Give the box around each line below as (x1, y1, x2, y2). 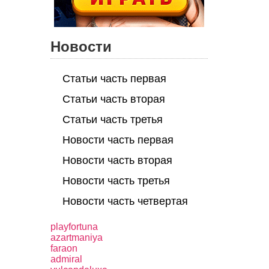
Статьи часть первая (62, 73, 166, 85)
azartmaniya (50, 232, 103, 243)
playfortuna (50, 222, 98, 232)
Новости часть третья (62, 175, 170, 187)
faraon (50, 243, 77, 253)
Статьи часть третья (62, 113, 163, 125)
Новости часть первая (62, 134, 174, 146)
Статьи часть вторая (62, 93, 165, 105)
